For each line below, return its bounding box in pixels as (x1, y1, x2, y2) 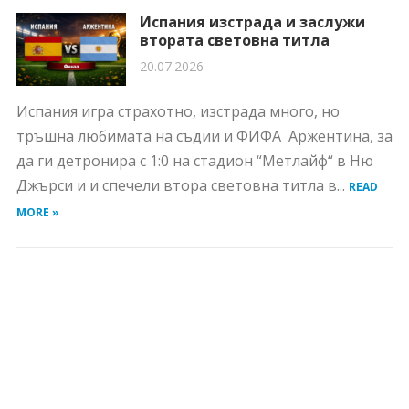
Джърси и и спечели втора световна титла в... (16, 175, 349, 195)
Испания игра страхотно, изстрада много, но (16, 101, 340, 121)
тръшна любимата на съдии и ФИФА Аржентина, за (16, 126, 393, 146)
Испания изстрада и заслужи (139, 12, 365, 32)
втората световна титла (139, 30, 330, 50)
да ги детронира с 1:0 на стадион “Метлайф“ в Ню (16, 151, 373, 171)
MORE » (16, 204, 59, 220)
